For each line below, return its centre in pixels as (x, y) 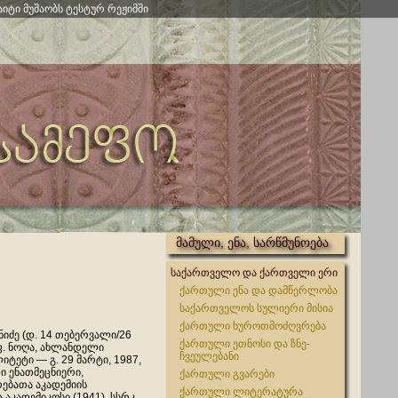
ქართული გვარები (227, 374)
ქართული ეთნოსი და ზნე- (245, 344)
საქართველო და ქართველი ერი (254, 273)
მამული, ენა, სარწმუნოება (252, 243)
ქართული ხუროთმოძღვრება (253, 326)
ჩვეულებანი (209, 356)
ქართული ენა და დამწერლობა (259, 291)
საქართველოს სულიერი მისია (256, 308)
